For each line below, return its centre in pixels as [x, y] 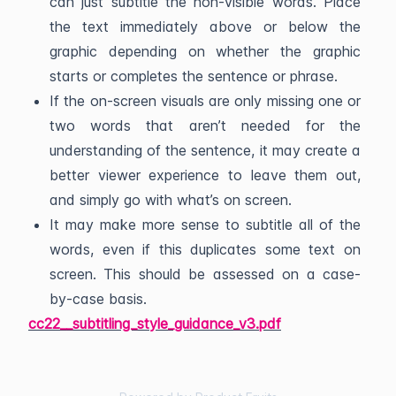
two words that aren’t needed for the [205, 126]
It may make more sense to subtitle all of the [205, 225]
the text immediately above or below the [205, 27]
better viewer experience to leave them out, [205, 175]
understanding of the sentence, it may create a [205, 151]
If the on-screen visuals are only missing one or [205, 101]
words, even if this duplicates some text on [205, 250]
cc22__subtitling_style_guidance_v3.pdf [155, 324]
